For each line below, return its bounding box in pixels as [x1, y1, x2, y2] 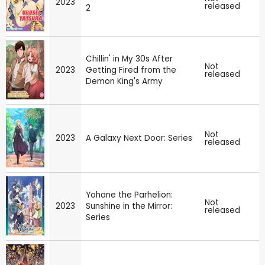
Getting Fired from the [86, 64, 176, 76]
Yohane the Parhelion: [86, 189, 173, 201]
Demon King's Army [86, 76, 163, 88]
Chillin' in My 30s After [86, 53, 173, 65]
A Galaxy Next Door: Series [86, 132, 192, 144]
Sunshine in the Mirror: [86, 201, 172, 212]
